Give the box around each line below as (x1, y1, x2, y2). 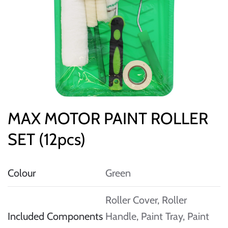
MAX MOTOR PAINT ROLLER (8, 108, 208, 128)
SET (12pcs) (8, 129, 85, 149)
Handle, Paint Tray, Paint (105, 210, 209, 222)
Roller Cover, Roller (105, 193, 187, 206)
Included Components (8, 210, 103, 222)
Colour (8, 166, 36, 179)
